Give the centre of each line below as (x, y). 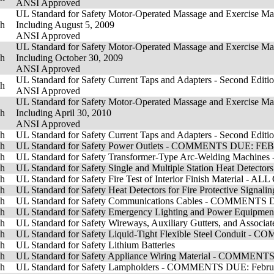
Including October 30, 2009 (69, 58)
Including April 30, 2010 (64, 113)
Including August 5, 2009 (65, 25)
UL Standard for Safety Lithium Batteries (95, 245)
